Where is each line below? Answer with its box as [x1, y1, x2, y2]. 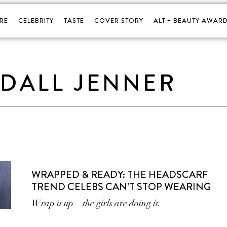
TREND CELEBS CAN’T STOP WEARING [31, 179, 211, 194]
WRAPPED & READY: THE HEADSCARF [31, 167, 208, 182]
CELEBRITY [18, 16, 54, 25]
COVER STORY [94, 16, 143, 25]
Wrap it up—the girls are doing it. [31, 198, 161, 209]
